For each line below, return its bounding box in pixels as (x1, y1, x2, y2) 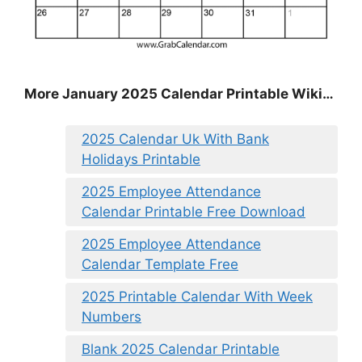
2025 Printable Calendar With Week (82, 288, 313, 305)
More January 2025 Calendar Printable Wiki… (24, 86, 334, 103)
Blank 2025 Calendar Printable (82, 340, 280, 357)
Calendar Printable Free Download (82, 203, 305, 220)
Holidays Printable (82, 150, 200, 167)
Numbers (82, 308, 141, 325)
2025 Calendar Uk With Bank (82, 130, 269, 147)
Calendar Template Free (82, 255, 238, 272)
